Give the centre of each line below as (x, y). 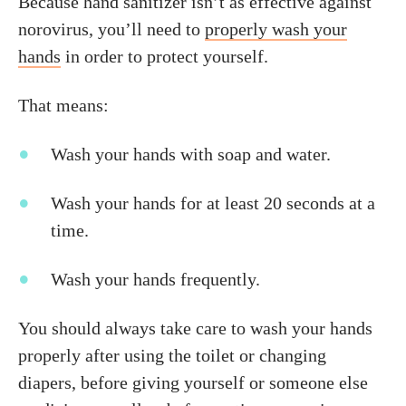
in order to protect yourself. (164, 56)
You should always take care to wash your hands (195, 328)
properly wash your (276, 29)
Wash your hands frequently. (155, 279)
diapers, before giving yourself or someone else (193, 382)
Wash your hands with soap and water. (191, 154)
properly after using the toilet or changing (172, 355)
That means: (63, 105)
